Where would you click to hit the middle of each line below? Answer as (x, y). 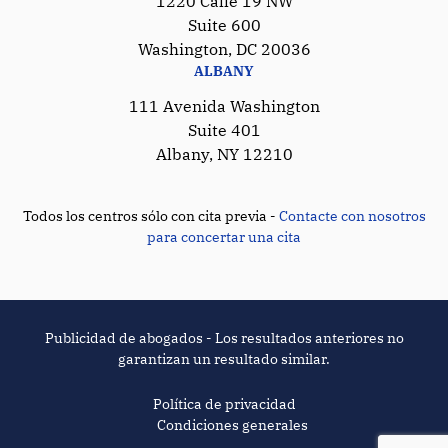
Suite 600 (224, 24)
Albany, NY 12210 (224, 153)
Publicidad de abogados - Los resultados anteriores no (224, 337)
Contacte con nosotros (352, 215)
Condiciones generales (232, 424)
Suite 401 (224, 129)
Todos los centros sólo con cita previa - (150, 215)
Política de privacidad (224, 403)
